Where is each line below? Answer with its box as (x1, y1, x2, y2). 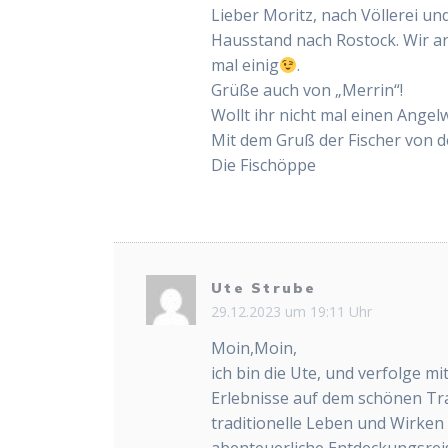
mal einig (211, 54, 280, 77)
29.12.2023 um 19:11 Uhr (211, 301, 373, 321)
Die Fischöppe (211, 154, 317, 177)
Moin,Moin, (211, 336, 298, 359)
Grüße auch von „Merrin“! (211, 79, 404, 102)
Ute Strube (211, 279, 317, 298)
